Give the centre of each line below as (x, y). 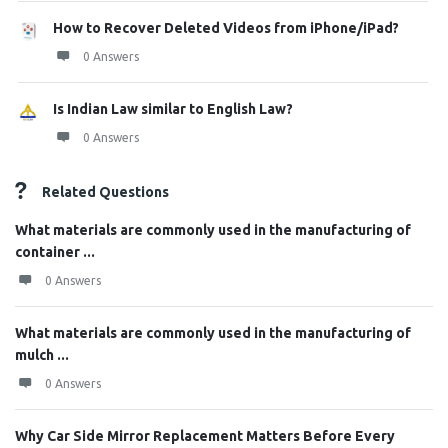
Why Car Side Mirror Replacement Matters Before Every (205, 436)
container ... (55, 252)
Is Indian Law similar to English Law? (173, 109)
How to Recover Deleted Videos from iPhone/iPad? (226, 28)
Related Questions (105, 192)
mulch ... (42, 355)
